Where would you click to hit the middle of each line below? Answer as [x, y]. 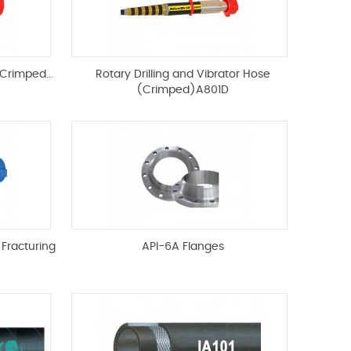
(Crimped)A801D [183, 90]
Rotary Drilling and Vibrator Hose [183, 75]
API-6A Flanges [183, 247]
